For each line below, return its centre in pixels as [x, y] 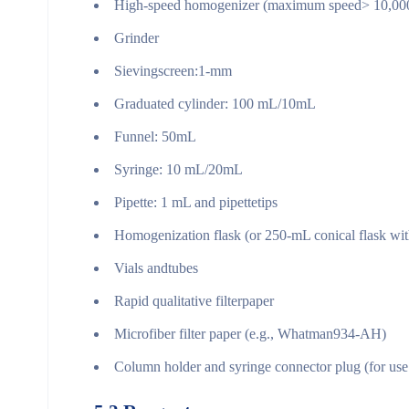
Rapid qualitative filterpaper [194, 300]
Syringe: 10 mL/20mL [178, 169]
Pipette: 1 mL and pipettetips [196, 202]
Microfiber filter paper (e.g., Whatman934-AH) [250, 333]
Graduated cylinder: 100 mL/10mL [215, 103]
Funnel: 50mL [155, 136]
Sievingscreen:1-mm [173, 70]
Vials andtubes [156, 267]
